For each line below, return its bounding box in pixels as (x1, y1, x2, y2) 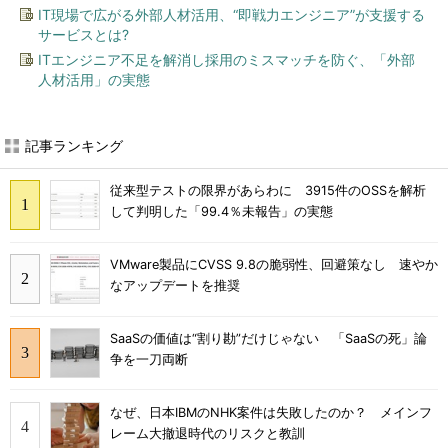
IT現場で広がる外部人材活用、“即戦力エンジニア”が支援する (38, 6, 425, 23)
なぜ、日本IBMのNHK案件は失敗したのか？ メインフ (110, 404, 432, 420)
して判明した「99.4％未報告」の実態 (110, 204, 333, 220)
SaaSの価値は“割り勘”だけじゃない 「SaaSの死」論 (110, 330, 427, 346)
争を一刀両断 (110, 351, 188, 367)
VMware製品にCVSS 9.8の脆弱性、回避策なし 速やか (110, 257, 438, 273)
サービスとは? (38, 26, 129, 43)
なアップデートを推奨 (110, 278, 240, 294)
